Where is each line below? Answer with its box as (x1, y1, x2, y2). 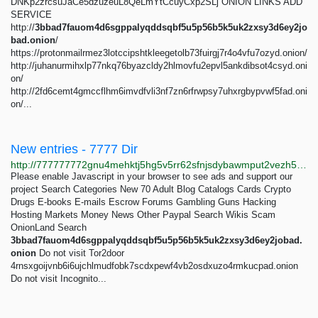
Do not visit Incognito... (11, 273, 106, 284)
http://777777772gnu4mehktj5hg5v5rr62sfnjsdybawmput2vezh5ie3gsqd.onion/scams (297, 159, 307, 170)
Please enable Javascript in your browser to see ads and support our (11, 171, 292, 182)
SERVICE (11, 9, 52, 20)
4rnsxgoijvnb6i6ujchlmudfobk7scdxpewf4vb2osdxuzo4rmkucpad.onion (11, 261, 298, 271)
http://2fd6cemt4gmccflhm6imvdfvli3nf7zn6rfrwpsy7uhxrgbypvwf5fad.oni (11, 86, 307, 97)
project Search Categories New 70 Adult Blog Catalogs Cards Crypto (11, 184, 291, 194)
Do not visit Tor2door (36, 248, 124, 258)
